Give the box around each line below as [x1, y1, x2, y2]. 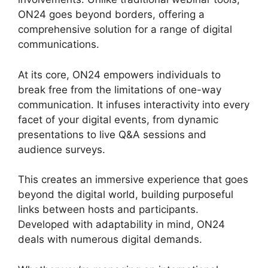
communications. [18, 38, 99, 51]
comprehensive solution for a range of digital [18, 23, 232, 36]
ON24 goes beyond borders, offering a [18, 8, 205, 21]
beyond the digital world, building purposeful [18, 188, 233, 201]
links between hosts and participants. [18, 203, 199, 216]
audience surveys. [18, 143, 105, 156]
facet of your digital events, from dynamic [18, 113, 218, 126]
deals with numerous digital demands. [18, 233, 202, 246]
